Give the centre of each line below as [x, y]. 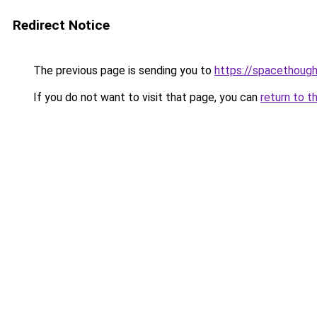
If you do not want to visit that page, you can [145, 97]
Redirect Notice [61, 25]
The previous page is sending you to [122, 70]
